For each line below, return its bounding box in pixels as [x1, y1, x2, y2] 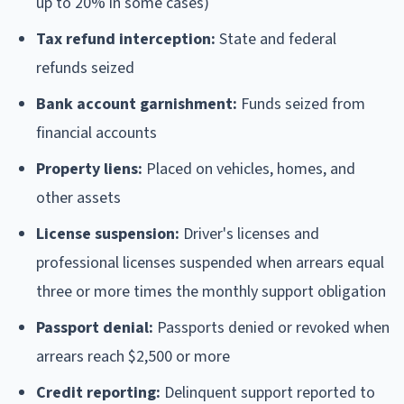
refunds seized [36, 56, 134, 79]
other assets [36, 186, 121, 209]
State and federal [216, 27, 336, 50]
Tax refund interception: [36, 27, 216, 50]
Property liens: [36, 157, 142, 180]
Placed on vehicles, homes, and [142, 157, 355, 180]
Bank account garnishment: [36, 92, 237, 115]
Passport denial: [36, 316, 153, 339]
